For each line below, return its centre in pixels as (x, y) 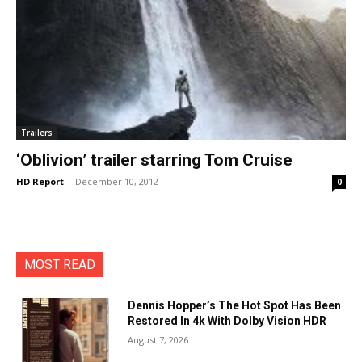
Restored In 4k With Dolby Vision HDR (227, 321)
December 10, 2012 (117, 181)
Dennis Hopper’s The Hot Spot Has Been (235, 305)
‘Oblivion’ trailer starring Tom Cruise (154, 160)
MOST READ (60, 265)
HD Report (40, 181)
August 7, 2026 (158, 340)
